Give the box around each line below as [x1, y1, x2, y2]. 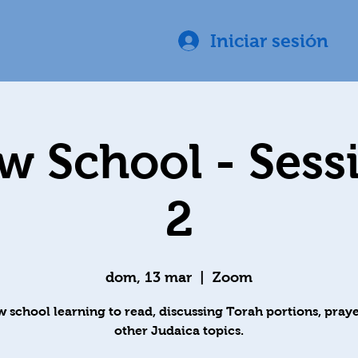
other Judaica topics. [114, 324, 244, 337]
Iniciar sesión [210, 30, 328, 51]
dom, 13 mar [105, 269, 192, 285]
